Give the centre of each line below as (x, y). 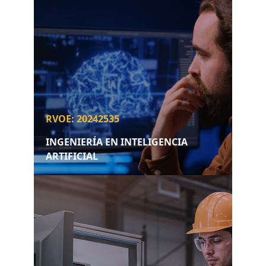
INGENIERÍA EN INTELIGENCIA (116, 142)
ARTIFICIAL (72, 156)
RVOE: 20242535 (82, 119)
